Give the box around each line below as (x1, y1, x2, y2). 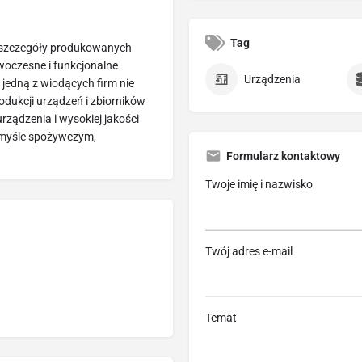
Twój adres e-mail (205, 244, 293, 258)
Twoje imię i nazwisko (205, 178, 313, 192)
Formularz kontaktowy (226, 149, 340, 163)
